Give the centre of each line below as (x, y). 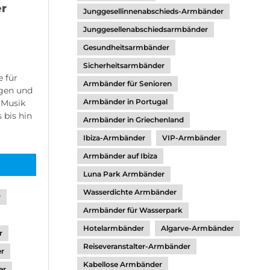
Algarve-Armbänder (197, 228)
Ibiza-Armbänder (114, 138)
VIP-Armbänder (191, 138)
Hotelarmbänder (114, 228)
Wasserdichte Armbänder (130, 192)
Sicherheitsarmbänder (124, 65)
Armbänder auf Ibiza (120, 156)
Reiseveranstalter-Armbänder (137, 246)
